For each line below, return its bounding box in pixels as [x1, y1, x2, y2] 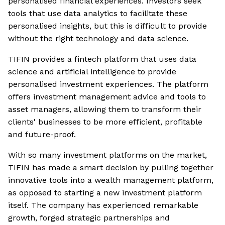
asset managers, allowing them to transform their [8, 104, 201, 115]
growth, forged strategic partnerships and [8, 213, 170, 223]
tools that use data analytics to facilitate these [8, 9, 187, 19]
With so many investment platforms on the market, [8, 150, 207, 160]
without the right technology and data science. [8, 34, 188, 44]
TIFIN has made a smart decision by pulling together [8, 163, 213, 173]
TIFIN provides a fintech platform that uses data [8, 54, 196, 64]
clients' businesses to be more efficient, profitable [8, 117, 202, 127]
